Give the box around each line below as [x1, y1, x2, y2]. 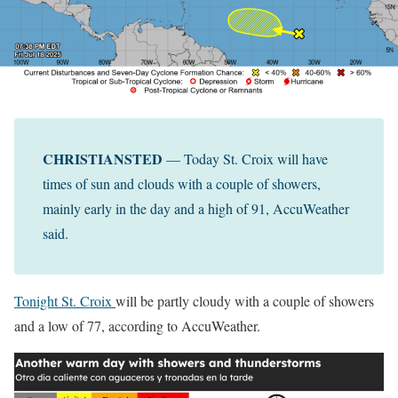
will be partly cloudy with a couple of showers [115, 291, 374, 311]
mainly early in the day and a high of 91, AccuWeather [43, 199, 349, 219]
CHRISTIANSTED [43, 148, 163, 170]
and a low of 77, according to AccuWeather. [14, 316, 260, 336]
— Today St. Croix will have [163, 149, 328, 169]
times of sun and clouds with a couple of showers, [43, 174, 321, 194]
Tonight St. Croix [14, 291, 115, 311]
